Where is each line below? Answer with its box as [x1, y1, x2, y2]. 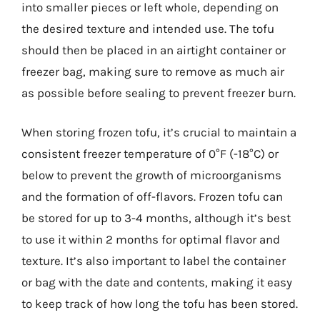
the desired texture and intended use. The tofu [21, 21, 274, 36]
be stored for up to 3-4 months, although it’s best [21, 211, 291, 225]
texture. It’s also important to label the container [21, 254, 286, 268]
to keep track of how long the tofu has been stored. [21, 296, 298, 311]
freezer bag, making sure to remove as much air [21, 64, 284, 79]
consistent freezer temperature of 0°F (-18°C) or [21, 146, 279, 161]
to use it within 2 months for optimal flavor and [21, 232, 280, 246]
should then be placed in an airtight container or [21, 42, 286, 57]
